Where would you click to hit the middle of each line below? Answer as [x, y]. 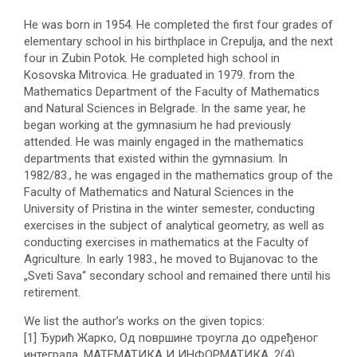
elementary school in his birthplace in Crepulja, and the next [178, 42]
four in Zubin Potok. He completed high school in [152, 59]
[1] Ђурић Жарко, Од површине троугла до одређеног [171, 338]
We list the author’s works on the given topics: [144, 322]
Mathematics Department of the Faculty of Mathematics [172, 92]
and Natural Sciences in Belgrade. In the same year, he [165, 109]
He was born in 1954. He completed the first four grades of [178, 25]
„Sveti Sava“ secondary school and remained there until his [177, 276]
